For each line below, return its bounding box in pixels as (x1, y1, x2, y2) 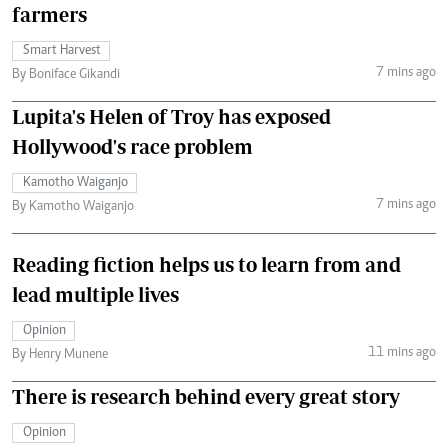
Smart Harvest (23, 43, 101, 58)
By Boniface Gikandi (12, 67, 120, 82)
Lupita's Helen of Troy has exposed (12, 104, 331, 128)
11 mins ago (367, 346, 436, 361)
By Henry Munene (12, 347, 108, 362)
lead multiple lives (12, 282, 179, 306)
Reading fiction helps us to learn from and (12, 252, 401, 276)
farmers (12, 2, 87, 26)
